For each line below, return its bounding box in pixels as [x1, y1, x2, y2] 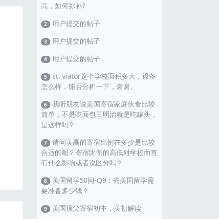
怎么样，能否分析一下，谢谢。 [41, 82, 137, 91]
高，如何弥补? [41, 1, 85, 11]
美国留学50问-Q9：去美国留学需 [50, 175, 154, 185]
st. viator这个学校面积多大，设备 [50, 71, 156, 81]
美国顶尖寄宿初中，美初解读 [50, 203, 141, 213]
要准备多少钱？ [41, 186, 89, 196]
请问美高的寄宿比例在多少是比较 [50, 137, 155, 147]
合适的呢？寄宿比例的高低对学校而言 [41, 148, 157, 157]
